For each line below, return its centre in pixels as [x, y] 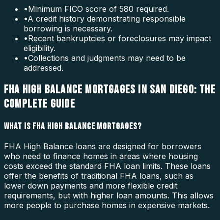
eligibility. [40, 48]
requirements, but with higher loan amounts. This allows [109, 195]
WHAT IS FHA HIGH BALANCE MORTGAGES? [73, 126]
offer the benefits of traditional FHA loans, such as [99, 176]
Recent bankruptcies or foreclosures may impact [120, 39]
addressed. [43, 68]
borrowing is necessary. [68, 29]
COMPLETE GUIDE [40, 104]
